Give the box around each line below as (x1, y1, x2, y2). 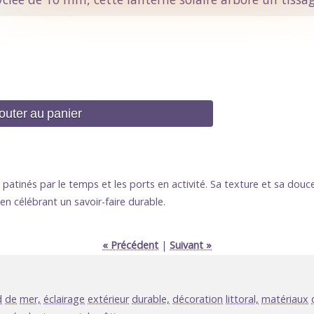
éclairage (43, 292, 85, 306)
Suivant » (170, 238, 212, 252)
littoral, (226, 292, 259, 306)
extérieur (88, 292, 129, 306)
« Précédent (102, 238, 158, 252)
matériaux (261, 292, 308, 306)
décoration (172, 292, 223, 306)
